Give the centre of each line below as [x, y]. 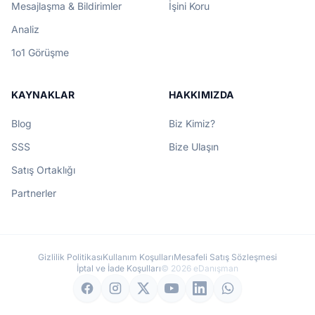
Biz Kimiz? [192, 123]
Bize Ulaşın [194, 147]
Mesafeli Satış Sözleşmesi [225, 257]
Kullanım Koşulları [138, 257]
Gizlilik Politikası [70, 257]
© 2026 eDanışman [200, 268]
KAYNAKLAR [43, 95]
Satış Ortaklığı [43, 170]
